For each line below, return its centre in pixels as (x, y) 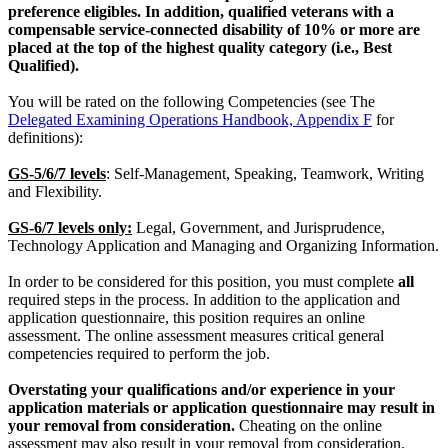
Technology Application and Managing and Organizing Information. (223, 246)
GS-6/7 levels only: (70, 228)
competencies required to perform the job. (139, 354)
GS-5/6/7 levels (57, 174)
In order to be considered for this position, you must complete (203, 282)
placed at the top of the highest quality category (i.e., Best (200, 48)
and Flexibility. (55, 192)
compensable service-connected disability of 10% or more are (214, 30)
